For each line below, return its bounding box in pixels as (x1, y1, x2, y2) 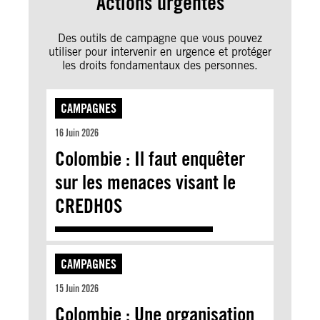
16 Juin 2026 (55, 126, 99, 139)
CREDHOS (55, 193, 122, 218)
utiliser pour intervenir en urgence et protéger (49, 44, 271, 59)
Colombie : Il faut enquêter (55, 146, 245, 171)
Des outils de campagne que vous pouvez (58, 31, 262, 45)
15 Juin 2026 (55, 282, 99, 294)
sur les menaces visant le (55, 169, 236, 194)
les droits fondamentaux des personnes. (62, 58, 258, 72)
